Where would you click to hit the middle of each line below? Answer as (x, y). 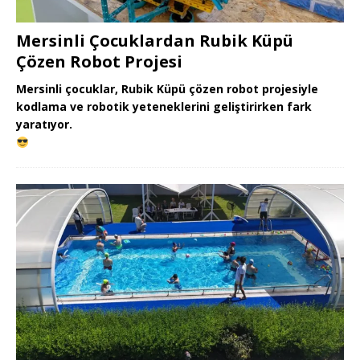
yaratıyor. (44, 125)
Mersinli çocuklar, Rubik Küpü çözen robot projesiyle (167, 89)
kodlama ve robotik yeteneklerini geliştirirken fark (164, 107)
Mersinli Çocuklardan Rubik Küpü (155, 41)
